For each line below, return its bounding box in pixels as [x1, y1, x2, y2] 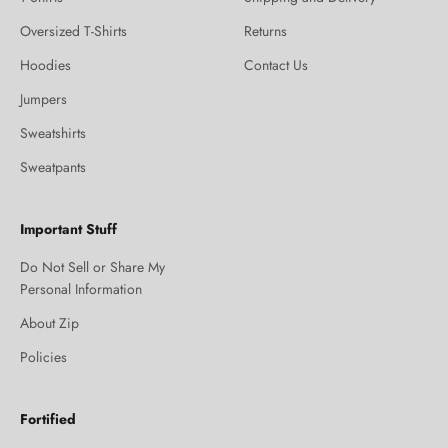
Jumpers [20, 88, 67, 109]
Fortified [20, 408, 76, 429]
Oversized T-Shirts [20, 20, 127, 41]
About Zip [20, 312, 79, 333]
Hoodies [20, 54, 71, 75]
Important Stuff [20, 218, 117, 239]
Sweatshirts [20, 122, 86, 143]
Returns [244, 20, 287, 41]
